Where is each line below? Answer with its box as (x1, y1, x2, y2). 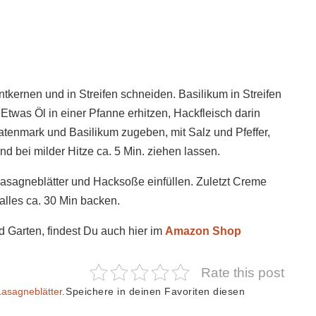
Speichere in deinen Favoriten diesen (66, 286, 245, 297)
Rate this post (201, 265, 284, 280)
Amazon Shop (164, 224, 241, 237)
